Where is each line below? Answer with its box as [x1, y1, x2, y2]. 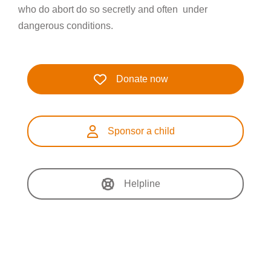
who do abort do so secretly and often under [18, 4, 207, 15]
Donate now [116, 74, 168, 84]
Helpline [123, 178, 160, 189]
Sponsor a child [107, 126, 175, 136]
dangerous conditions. [18, 21, 113, 31]
